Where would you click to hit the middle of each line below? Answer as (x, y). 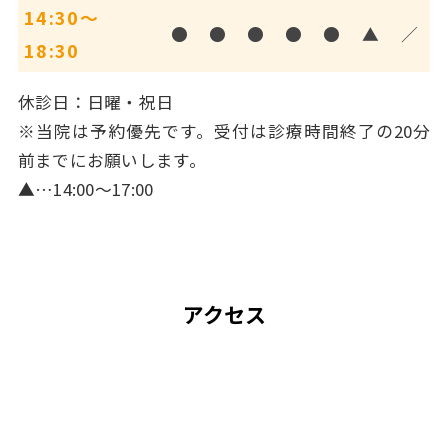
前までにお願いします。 (111, 159)
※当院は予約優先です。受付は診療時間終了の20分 (224, 130)
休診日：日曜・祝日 (95, 101)
